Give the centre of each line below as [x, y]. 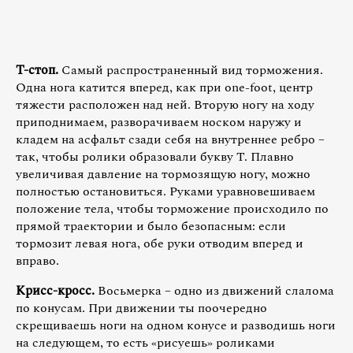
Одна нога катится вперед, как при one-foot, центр [164, 87]
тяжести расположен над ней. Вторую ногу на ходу [165, 104]
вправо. [37, 260]
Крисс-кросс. [55, 290]
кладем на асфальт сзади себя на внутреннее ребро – [170, 139]
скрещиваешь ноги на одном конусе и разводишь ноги [176, 325]
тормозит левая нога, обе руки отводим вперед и [160, 243]
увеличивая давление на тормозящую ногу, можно [163, 174]
